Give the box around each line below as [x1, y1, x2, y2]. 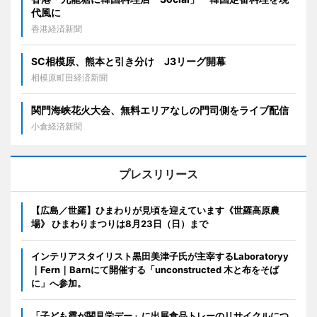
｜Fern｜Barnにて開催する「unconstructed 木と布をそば [31, 263, 279, 275]
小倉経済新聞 [31, 120, 82, 132]
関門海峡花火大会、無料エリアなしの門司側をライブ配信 [31, 103, 289, 116]
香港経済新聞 [31, 23, 82, 34]
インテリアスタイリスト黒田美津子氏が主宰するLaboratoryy [31, 250, 289, 262]
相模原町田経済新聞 [31, 71, 108, 83]
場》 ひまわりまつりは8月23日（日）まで [31, 217, 208, 229]
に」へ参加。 [31, 277, 86, 289]
